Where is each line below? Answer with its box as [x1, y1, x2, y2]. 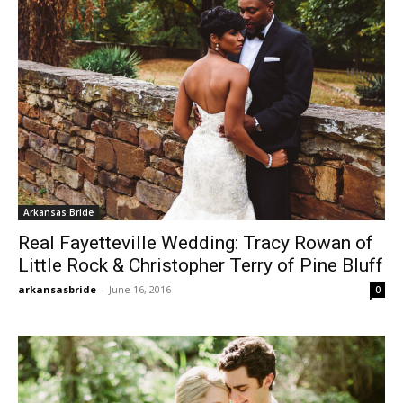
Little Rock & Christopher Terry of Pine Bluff [18, 254, 383, 276]
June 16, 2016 [109, 282, 171, 296]
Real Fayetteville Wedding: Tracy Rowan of [18, 231, 373, 254]
